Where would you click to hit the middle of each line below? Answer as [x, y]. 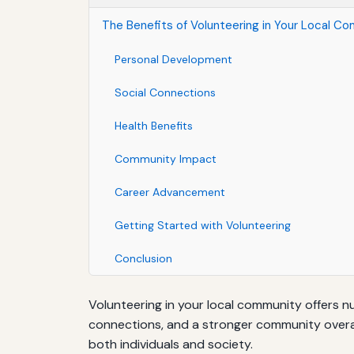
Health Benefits [154, 125]
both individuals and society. [171, 344]
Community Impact [166, 158]
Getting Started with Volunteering [203, 225]
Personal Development [173, 59]
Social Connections [165, 92]
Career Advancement [170, 192]
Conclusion [143, 258]
